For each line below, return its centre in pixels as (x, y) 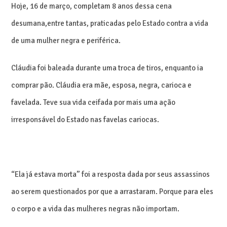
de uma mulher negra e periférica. (66, 40)
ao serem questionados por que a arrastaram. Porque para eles (112, 191)
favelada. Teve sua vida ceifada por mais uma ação (93, 102)
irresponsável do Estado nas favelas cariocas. (85, 119)
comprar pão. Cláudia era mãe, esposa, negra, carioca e (102, 85)
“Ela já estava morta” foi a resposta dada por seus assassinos (111, 174)
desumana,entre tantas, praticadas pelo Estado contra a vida (110, 23)
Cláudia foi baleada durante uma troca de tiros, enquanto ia (107, 68)
